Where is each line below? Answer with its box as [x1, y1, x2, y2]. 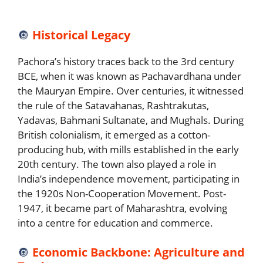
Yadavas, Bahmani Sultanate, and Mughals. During [18, 113, 244, 127]
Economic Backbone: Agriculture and [32, 244, 245, 260]
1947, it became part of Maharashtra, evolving [18, 201, 227, 215]
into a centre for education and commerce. [18, 216, 218, 230]
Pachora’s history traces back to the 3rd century [18, 55, 234, 68]
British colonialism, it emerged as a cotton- [18, 128, 210, 141]
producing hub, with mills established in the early [18, 143, 239, 156]
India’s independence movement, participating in [18, 172, 240, 186]
